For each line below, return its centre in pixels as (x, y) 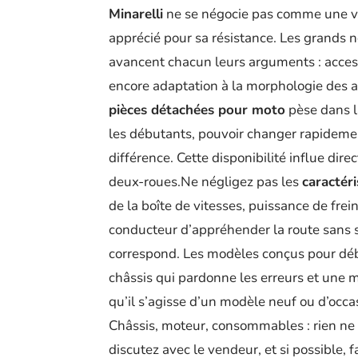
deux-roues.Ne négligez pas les (205, 182)
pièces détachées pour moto (197, 110)
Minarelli (136, 14)
